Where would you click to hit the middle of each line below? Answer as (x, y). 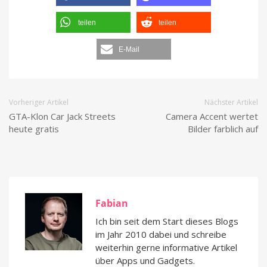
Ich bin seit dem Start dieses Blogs (167, 221)
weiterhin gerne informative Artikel (166, 248)
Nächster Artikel (231, 103)
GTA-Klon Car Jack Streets (62, 117)
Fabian (112, 204)
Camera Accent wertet (212, 117)
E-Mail (129, 50)
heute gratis (34, 129)
